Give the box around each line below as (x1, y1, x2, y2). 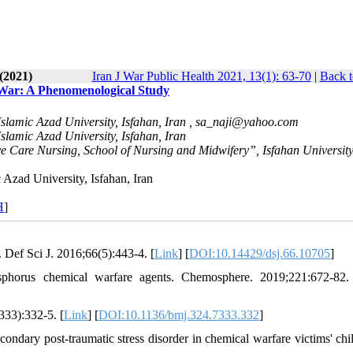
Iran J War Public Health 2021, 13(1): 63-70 (91, 69, 311, 83)
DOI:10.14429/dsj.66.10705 (189, 247, 330, 261)
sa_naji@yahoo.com (195, 115, 299, 129)
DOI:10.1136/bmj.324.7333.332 (98, 308, 259, 322)
